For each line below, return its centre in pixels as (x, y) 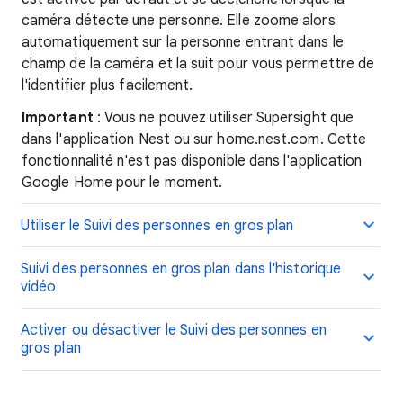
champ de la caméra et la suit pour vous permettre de (198, 64)
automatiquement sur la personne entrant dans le (183, 42)
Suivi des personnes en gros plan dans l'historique (181, 269)
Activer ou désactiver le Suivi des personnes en (174, 330)
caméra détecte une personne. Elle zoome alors (179, 21)
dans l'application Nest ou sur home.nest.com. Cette (194, 139)
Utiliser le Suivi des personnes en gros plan (157, 226)
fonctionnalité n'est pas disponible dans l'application (192, 161)
